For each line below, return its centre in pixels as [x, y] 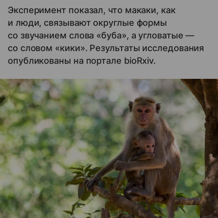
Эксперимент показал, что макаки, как [92, 10]
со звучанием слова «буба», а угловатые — [101, 35]
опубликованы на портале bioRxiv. [82, 60]
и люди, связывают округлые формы [88, 22]
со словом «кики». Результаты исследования [106, 48]
